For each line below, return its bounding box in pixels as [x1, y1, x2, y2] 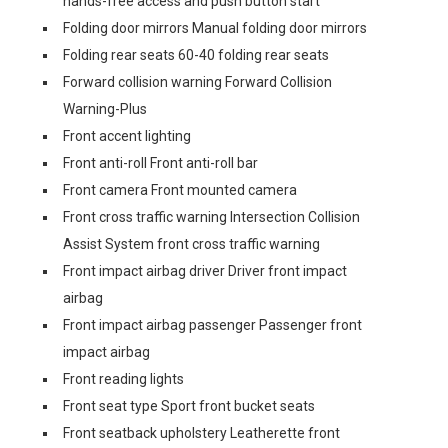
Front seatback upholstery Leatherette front [63, 425, 340, 441]
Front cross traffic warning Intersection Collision [63, 209, 360, 225]
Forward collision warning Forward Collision [63, 74, 332, 90]
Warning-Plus [63, 101, 147, 117]
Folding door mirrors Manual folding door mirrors [63, 20, 367, 36]
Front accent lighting [63, 128, 191, 144]
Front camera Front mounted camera [63, 182, 297, 198]
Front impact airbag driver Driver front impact [63, 263, 347, 279]
